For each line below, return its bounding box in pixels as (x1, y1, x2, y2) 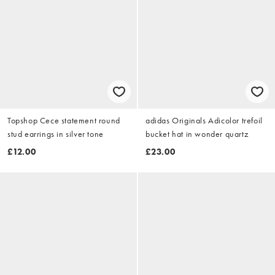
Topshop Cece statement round (7, 114, 120, 126)
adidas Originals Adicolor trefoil (145, 114, 263, 126)
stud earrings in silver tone (7, 128, 104, 139)
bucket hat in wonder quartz (145, 128, 249, 139)
